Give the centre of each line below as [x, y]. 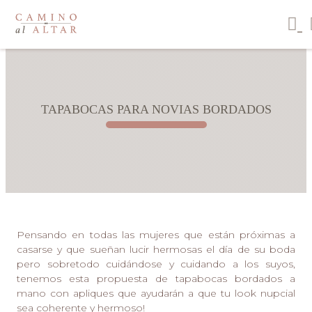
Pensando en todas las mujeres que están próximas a [156, 234]
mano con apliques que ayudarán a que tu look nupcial [156, 293]
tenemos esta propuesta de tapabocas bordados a [156, 278]
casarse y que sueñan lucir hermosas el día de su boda [156, 249]
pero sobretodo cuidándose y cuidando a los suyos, [156, 264]
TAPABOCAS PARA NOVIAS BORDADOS [156, 109]
